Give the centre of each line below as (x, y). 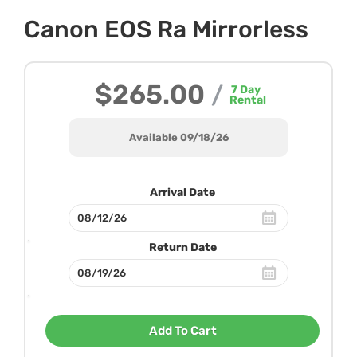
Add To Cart (182, 330)
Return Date (182, 247)
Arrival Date (182, 192)
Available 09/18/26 (178, 137)
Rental (248, 100)
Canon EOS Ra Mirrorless (166, 29)
